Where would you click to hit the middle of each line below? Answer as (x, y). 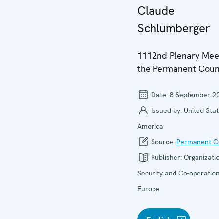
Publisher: (166, 157)
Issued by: (166, 110)
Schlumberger (174, 28)
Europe (149, 189)
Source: (163, 142)
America (150, 126)
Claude (156, 11)
